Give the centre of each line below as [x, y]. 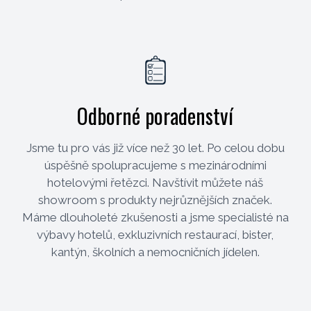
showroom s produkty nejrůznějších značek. [155, 200]
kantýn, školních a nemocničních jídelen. [155, 252]
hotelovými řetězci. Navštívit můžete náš [155, 182]
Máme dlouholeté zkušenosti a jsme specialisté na [155, 217]
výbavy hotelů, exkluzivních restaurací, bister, [155, 234]
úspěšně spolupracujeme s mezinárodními [155, 165]
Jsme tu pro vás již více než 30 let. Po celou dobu [155, 148]
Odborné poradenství [155, 115]
